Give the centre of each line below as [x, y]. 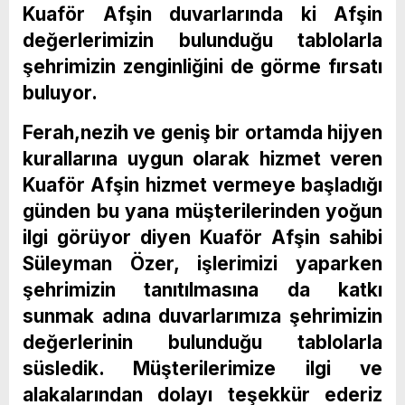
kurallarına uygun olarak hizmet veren [202, 158]
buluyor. [60, 92]
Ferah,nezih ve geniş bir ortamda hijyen [202, 132]
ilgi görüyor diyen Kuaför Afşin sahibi [202, 237]
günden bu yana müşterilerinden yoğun [202, 211]
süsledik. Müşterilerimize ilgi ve [202, 368]
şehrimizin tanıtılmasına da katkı [202, 289]
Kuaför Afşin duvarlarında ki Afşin [202, 14]
